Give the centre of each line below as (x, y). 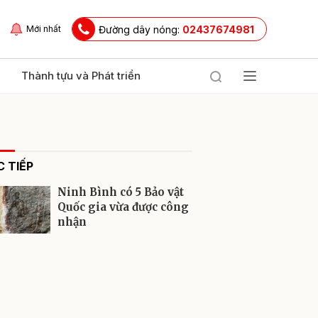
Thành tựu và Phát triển (81, 76)
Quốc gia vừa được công (123, 207)
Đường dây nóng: (141, 29)
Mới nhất (44, 29)
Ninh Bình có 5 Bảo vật (121, 192)
